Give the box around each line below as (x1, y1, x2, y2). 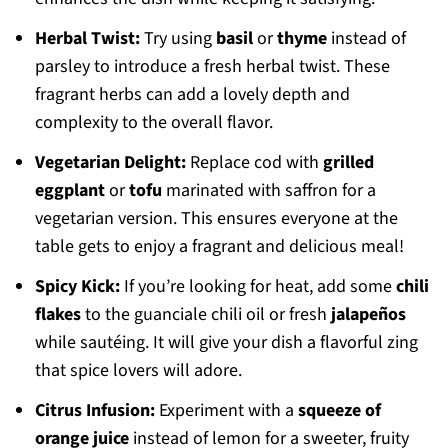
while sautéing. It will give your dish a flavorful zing (34, 330, 418, 356)
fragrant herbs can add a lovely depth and (34, 82, 350, 108)
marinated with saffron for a (161, 178, 376, 204)
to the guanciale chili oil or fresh (80, 302, 331, 328)
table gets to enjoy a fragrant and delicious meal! (34, 234, 404, 260)
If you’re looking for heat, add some (119, 274, 396, 300)
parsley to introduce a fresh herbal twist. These (34, 54, 390, 80)
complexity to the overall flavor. (34, 110, 273, 136)
